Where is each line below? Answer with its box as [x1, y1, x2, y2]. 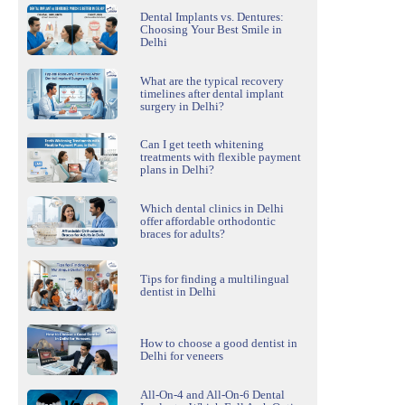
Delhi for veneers [140, 348, 223, 363]
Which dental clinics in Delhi [140, 202, 284, 216]
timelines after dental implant [140, 86, 284, 100]
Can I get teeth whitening [140, 137, 264, 152]
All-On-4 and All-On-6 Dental [140, 387, 285, 401]
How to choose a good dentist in [140, 335, 297, 350]
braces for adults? [140, 227, 225, 241]
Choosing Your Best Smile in [140, 22, 282, 36]
